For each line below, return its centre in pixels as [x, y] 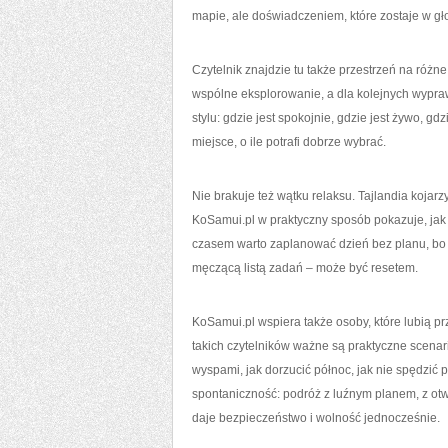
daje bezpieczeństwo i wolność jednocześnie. [316, 418]
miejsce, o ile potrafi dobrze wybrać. [289, 142]
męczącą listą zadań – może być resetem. [305, 268]
